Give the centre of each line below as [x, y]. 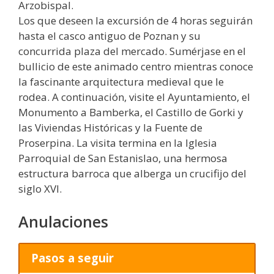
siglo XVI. [40, 189]
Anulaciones [63, 221]
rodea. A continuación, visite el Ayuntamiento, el [134, 97]
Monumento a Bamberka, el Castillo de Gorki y [131, 113]
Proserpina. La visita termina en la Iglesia [118, 143]
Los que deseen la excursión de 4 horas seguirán [135, 21]
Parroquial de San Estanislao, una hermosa [123, 158]
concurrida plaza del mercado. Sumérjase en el [132, 51]
